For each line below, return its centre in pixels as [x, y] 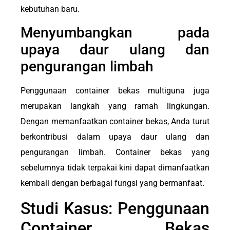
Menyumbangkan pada [115, 33]
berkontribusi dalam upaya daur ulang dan [115, 137]
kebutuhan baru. [50, 9]
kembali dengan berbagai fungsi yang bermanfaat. [112, 183]
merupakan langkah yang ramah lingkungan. [115, 106]
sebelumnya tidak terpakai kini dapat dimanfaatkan [115, 168]
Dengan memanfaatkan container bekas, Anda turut [115, 122]
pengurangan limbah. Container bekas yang [115, 152]
